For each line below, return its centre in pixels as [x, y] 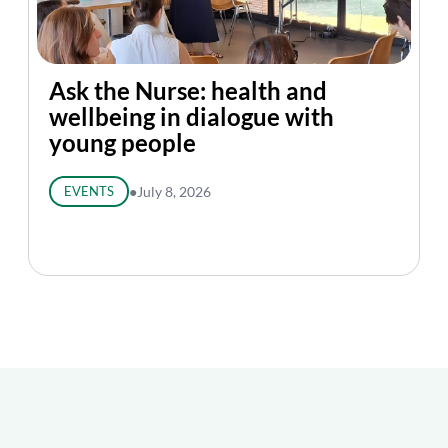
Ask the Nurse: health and [188, 90]
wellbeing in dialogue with [191, 116]
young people [122, 142]
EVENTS [88, 191]
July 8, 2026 [173, 191]
